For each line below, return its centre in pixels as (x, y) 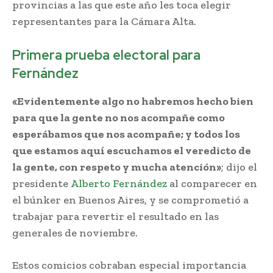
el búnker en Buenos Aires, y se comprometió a (130, 200)
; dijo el (239, 167)
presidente (40, 183)
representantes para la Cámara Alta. (104, 21)
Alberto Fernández (118, 183)
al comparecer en (212, 183)
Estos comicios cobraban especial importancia (129, 265)
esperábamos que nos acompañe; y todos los (126, 134)
